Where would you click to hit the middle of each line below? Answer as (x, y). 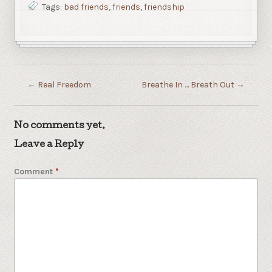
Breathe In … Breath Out (189, 84)
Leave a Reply (49, 145)
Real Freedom (64, 84)
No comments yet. (59, 127)
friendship (164, 7)
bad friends (86, 7)
